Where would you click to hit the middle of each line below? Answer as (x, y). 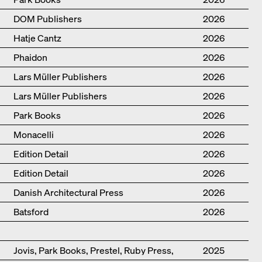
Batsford (31, 212)
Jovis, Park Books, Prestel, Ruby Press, (93, 251)
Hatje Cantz (37, 38)
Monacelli (33, 135)
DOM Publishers (47, 19)
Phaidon (30, 58)
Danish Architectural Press (68, 193)
